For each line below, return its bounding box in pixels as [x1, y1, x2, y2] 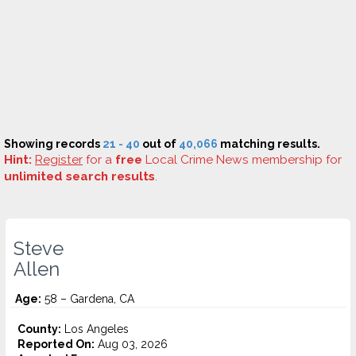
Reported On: [17, 338, 95, 350]
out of [140, 137, 179, 150]
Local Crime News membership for [142, 153, 342, 167]
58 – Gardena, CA [41, 292, 134, 305]
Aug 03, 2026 [95, 338, 168, 350]
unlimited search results [4, 169, 155, 184]
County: [17, 323, 61, 335]
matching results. [218, 137, 320, 150]
